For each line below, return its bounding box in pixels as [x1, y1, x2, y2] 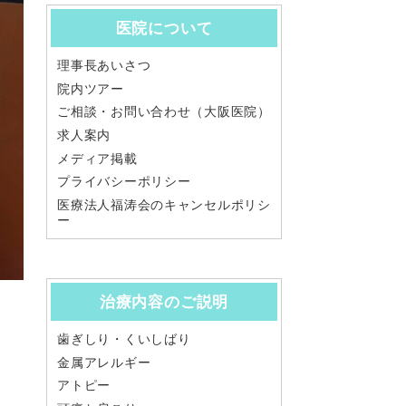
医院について [115, 18, 213, 37]
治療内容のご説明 [99, 292, 229, 312]
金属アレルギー [57, 354, 151, 370]
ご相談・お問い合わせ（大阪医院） [57, 104, 271, 120]
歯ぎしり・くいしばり [57, 332, 191, 347]
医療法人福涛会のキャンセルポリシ [57, 197, 271, 212]
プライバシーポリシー [57, 174, 191, 189]
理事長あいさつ [57, 58, 151, 72]
